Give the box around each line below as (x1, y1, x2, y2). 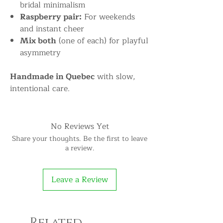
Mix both (20, 34, 56, 48)
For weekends (82, 10, 135, 24)
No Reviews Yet (50, 120, 109, 133)
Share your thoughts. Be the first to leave (12, 133, 147, 145)
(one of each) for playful (56, 34, 148, 48)
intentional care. (10, 82, 70, 96)
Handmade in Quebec (10, 70, 95, 84)
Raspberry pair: (20, 10, 82, 24)
